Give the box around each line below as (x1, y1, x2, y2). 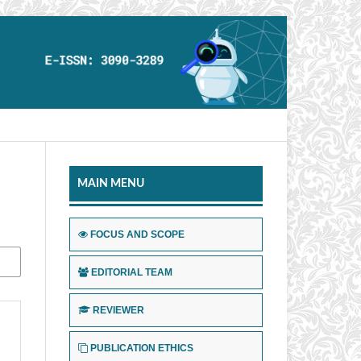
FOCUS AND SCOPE (90, 229, 185, 241)
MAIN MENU (77, 178, 144, 190)
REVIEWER (93, 305, 144, 317)
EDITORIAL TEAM (91, 267, 172, 279)
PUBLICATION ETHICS (90, 342, 193, 355)
